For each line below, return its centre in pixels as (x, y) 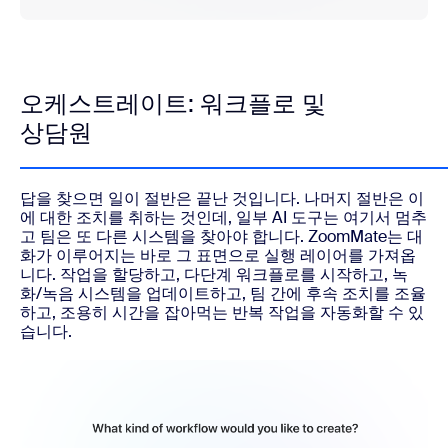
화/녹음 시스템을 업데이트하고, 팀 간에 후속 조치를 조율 (223, 293)
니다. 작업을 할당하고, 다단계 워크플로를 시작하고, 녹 (214, 274)
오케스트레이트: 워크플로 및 (173, 103)
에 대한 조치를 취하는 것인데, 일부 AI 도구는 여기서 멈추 (223, 217)
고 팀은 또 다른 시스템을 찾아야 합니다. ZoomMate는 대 (221, 236)
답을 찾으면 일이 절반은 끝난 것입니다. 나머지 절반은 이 (222, 198)
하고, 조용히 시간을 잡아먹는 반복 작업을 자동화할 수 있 (222, 312)
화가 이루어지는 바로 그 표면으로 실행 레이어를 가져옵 (218, 255)
